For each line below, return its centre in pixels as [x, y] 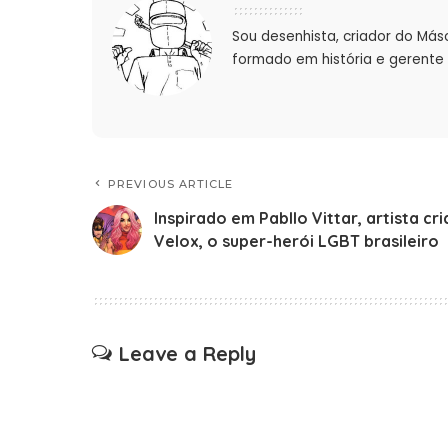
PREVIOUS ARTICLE [171, 184]
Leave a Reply [187, 354]
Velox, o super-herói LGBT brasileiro [296, 241]
